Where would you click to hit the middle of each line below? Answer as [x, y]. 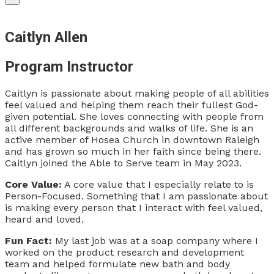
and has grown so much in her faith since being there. [133, 152]
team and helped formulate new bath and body [117, 264]
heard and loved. [44, 220]
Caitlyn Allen [46, 38]
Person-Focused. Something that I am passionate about [136, 196]
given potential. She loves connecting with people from [134, 117]
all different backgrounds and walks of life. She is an [129, 128]
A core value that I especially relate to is [158, 185]
